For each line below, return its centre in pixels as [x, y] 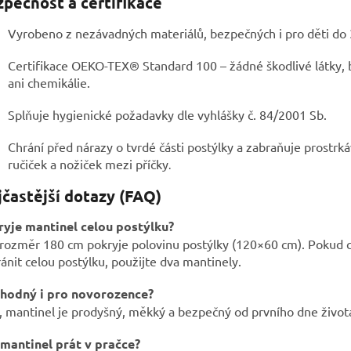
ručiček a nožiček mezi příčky [88, 163]
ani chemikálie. [49, 82]
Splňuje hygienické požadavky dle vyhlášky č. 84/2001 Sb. [167, 114]
